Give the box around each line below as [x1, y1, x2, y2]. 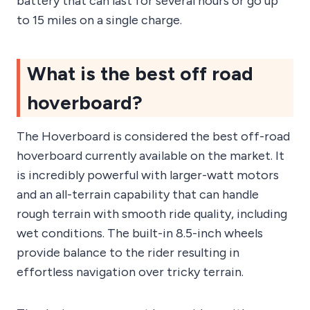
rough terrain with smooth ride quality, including [17, 206, 287, 222]
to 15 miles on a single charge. [17, 12, 182, 28]
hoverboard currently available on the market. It [17, 148, 284, 164]
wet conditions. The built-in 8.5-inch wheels [17, 226, 263, 241]
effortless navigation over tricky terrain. [17, 264, 244, 280]
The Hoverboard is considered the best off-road [17, 129, 290, 145]
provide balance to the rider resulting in [17, 245, 239, 261]
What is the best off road [27, 62, 253, 86]
